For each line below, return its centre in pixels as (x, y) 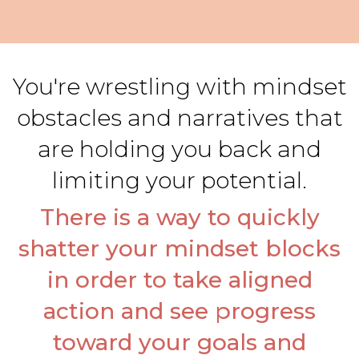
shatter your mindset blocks (179, 248)
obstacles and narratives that (179, 118)
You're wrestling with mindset (179, 87)
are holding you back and (179, 149)
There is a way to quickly (179, 217)
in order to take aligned (179, 280)
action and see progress (179, 311)
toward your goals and (179, 342)
